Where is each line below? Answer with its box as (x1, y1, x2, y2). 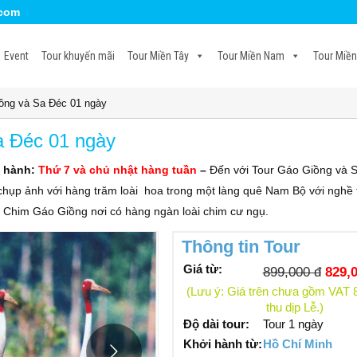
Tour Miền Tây (127, 49, 189, 62)
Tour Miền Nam (218, 49, 284, 62)
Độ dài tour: (182, 317, 249, 331)
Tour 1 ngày (262, 317, 324, 331)
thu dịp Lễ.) (266, 301, 324, 314)
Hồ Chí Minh (262, 337, 332, 351)
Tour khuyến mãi (41, 49, 115, 62)
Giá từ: (182, 262, 222, 276)
